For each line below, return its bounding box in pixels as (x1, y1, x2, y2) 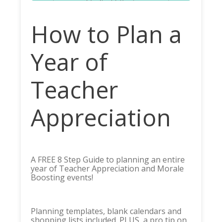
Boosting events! (31, 171, 94, 183)
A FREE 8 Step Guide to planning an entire (31, 154, 185, 165)
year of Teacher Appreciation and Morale (31, 163, 184, 174)
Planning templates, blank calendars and (31, 205, 182, 217)
